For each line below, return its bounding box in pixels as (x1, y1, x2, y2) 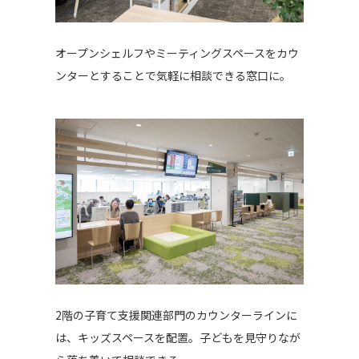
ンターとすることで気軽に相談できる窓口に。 (54, 67, 291, 84)
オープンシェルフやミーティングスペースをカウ (54, 45, 299, 62)
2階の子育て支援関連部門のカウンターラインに (54, 307, 297, 324)
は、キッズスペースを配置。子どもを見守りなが (54, 329, 301, 346)
